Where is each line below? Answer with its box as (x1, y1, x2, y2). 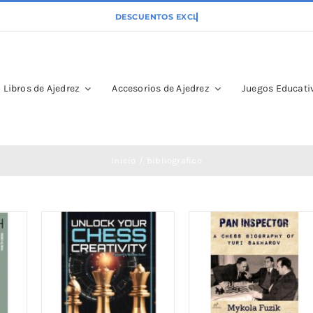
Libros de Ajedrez (3, 82, 80, 95)
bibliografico (146, 155, 202, 166)
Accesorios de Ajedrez (112, 82, 210, 95)
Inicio (111, 155, 136, 166)
